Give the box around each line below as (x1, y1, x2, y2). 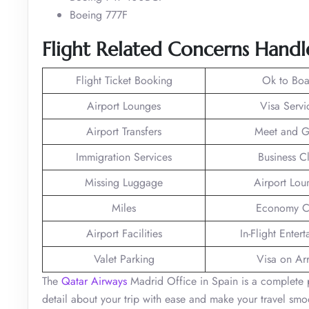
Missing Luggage (85, 174, 163, 190)
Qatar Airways (61, 272, 127, 289)
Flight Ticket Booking (75, 72, 172, 88)
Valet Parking (93, 250, 154, 267)
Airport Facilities (86, 225, 162, 241)
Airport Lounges (87, 97, 161, 114)
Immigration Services (76, 148, 172, 165)
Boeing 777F (70, 6, 128, 23)
